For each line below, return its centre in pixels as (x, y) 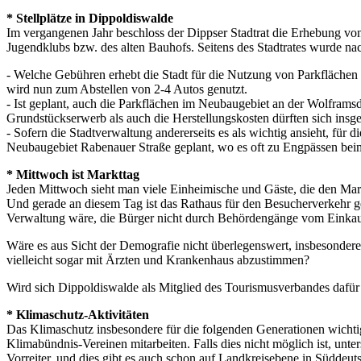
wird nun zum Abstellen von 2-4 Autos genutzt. (127, 89)
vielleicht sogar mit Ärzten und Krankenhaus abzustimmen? (158, 259)
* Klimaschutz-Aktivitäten (78, 314)
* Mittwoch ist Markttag (73, 174)
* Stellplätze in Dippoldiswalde (90, 18)
